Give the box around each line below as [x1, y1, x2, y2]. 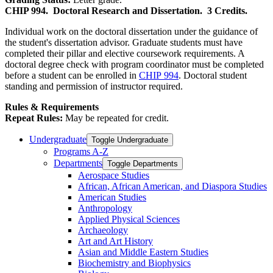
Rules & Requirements [5, 101, 99, 112]
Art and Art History [78, 235, 153, 246]
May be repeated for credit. [65, 112, 171, 123]
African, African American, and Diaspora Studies [78, 180, 267, 191]
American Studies [78, 191, 146, 202]
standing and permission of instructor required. [5, 80, 183, 91]
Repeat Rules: [5, 112, 65, 123]
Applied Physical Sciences [78, 213, 180, 224]
